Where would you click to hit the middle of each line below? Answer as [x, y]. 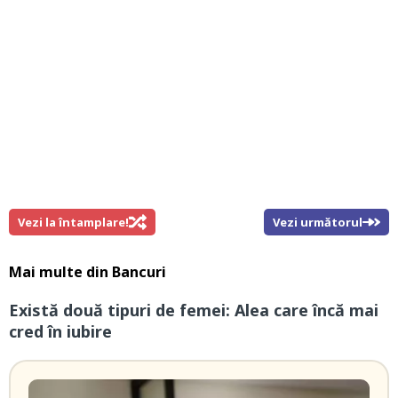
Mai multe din [60, 272]
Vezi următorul [318, 223]
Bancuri [139, 272]
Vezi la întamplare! [73, 223]
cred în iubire [60, 332]
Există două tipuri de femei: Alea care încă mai [194, 310]
